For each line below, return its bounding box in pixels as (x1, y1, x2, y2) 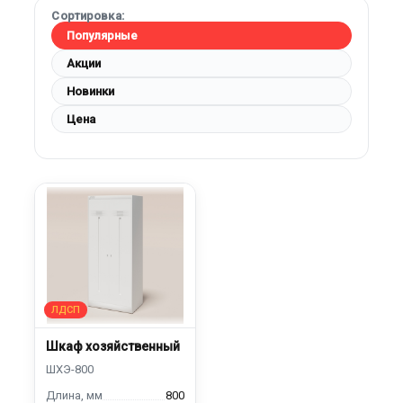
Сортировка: (51, 9, 124, 22)
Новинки (67, 85, 115, 98)
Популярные (67, 29, 139, 42)
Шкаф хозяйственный (46, 339, 181, 354)
